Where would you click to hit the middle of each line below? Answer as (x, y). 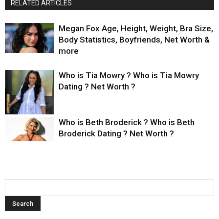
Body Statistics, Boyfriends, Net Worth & (134, 40)
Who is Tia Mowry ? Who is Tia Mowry (129, 76)
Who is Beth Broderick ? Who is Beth (127, 122)
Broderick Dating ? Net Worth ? (116, 134)
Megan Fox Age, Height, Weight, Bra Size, (136, 29)
